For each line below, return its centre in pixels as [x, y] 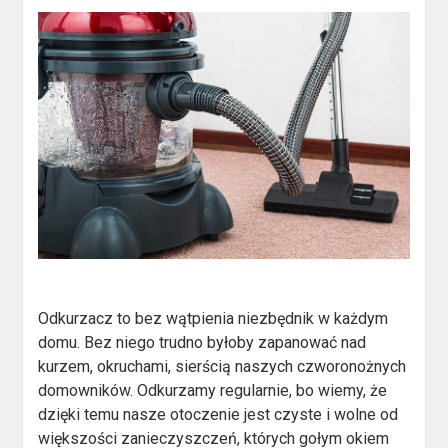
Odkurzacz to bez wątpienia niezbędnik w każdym [213, 319]
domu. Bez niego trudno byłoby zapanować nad [202, 343]
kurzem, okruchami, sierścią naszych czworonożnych [222, 367]
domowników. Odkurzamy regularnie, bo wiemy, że [213, 391]
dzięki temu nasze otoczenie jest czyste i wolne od [218, 415]
